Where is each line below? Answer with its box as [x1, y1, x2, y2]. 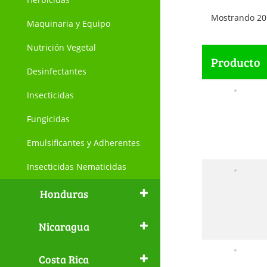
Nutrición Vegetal [27, 42, 96, 53]
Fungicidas [27, 113, 70, 125]
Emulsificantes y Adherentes [27, 137, 140, 148]
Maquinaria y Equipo [27, 18, 110, 29]
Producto [210, 54, 260, 70]
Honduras [39, 187, 88, 201]
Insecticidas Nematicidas [27, 161, 126, 172]
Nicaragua [38, 219, 89, 234]
